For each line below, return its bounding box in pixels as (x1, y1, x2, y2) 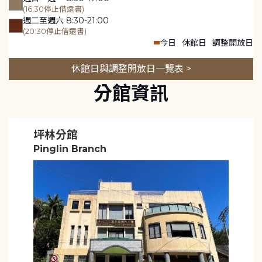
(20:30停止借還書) (23, 26, 87, 36)
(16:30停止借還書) (23, 4, 84, 13)
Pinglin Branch (33, 143, 106, 154)
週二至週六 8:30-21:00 (23, 15, 109, 26)
